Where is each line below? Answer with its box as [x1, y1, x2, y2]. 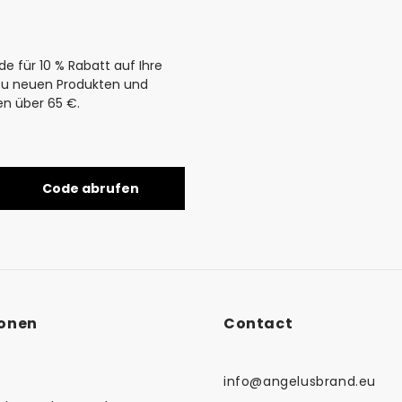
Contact [223, 313, 293, 335]
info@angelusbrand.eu [223, 372, 376, 391]
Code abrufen [41, 179, 139, 198]
